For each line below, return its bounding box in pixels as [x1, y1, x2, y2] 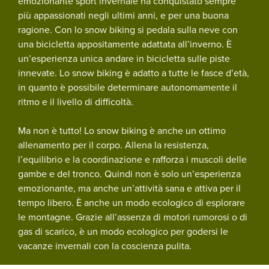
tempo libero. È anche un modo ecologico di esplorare [18, 196, 245, 209]
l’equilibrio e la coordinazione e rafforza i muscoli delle [18, 153, 247, 166]
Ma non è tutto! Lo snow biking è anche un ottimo [18, 124, 226, 137]
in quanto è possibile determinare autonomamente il [18, 80, 237, 94]
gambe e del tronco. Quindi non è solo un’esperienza [18, 167, 241, 180]
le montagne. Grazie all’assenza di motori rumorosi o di [18, 210, 247, 223]
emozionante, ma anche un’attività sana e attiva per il [18, 181, 241, 195]
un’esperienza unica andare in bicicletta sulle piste [18, 52, 230, 65]
